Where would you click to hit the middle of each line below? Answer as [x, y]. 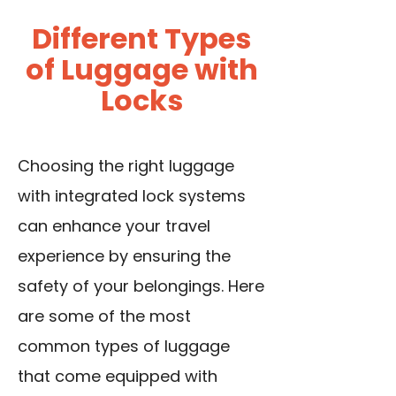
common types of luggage [124, 346]
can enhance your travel [114, 226]
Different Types [141, 39]
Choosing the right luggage [126, 166]
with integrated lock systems [132, 196]
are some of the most [104, 316]
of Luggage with [141, 70]
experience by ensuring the [124, 256]
